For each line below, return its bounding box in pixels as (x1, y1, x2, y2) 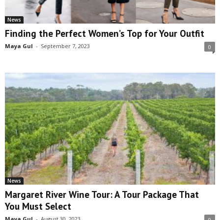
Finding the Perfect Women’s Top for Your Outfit (5, 27, 204, 39)
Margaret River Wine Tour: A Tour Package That (5, 188, 199, 200)
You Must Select (5, 200, 71, 212)
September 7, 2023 (41, 42, 90, 50)
